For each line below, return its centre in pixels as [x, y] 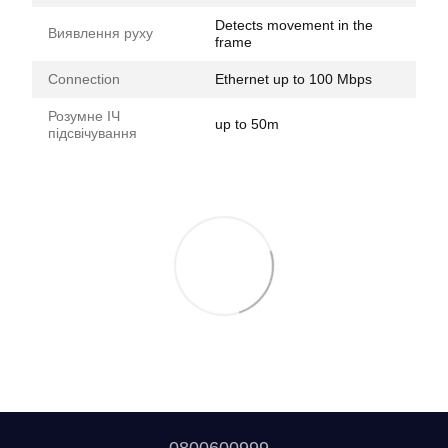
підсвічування [92, 132]
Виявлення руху [100, 32]
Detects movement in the [294, 24]
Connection [84, 78]
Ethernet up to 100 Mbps [293, 78]
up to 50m [247, 123]
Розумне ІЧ [84, 115]
